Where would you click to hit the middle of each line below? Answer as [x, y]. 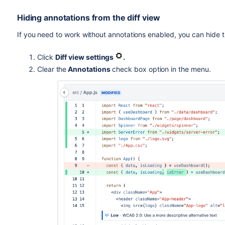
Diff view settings [85, 57]
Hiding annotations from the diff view [89, 18]
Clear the [52, 69]
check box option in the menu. [160, 69]
